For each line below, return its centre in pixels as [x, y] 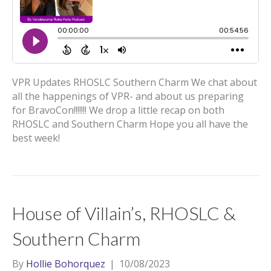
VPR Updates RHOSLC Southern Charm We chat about [135, 82]
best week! [36, 138]
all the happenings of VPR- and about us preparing [128, 96]
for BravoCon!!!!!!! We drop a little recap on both [118, 110]
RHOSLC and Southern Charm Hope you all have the [130, 124]
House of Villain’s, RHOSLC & [124, 213]
